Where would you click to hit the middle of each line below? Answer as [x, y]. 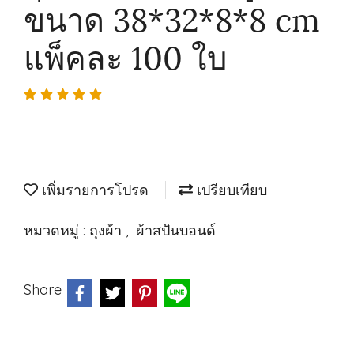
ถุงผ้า [107, 230]
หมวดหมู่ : [56, 230]
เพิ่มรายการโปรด [93, 190]
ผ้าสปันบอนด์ [176, 230]
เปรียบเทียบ [230, 190]
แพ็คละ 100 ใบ [125, 55]
